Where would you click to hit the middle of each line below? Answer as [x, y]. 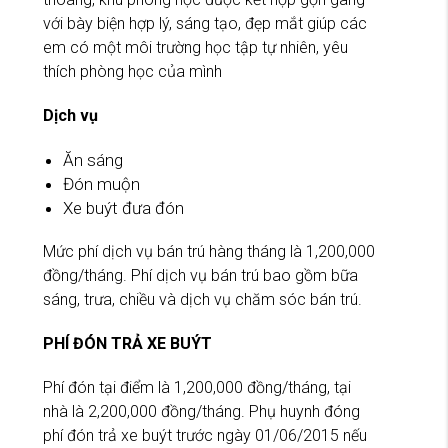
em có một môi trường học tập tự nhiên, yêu [195, 48]
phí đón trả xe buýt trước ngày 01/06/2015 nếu [205, 436]
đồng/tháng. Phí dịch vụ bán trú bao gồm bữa [200, 276]
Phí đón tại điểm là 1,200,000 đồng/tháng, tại [197, 388]
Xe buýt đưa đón [123, 208]
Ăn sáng [93, 160]
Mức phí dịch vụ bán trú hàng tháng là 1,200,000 [209, 252]
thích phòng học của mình [132, 72]
